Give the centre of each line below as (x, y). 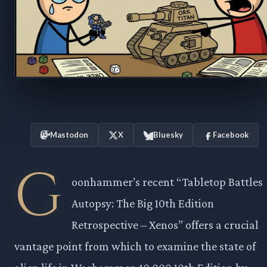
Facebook (231, 135)
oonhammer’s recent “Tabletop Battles (167, 182)
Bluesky (168, 135)
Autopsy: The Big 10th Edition (143, 204)
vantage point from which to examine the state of (135, 246)
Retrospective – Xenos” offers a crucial (165, 225)
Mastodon (69, 135)
